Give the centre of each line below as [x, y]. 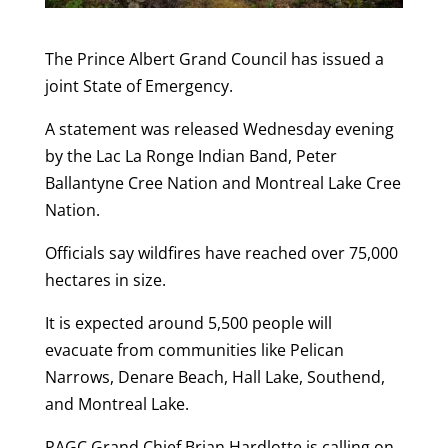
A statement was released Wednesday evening [219, 128]
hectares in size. [105, 279]
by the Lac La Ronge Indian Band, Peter [190, 155]
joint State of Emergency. [138, 85]
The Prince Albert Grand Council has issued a [214, 58]
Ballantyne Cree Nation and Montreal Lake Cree [222, 182]
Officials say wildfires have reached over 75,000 [221, 252]
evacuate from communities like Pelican [194, 349]
